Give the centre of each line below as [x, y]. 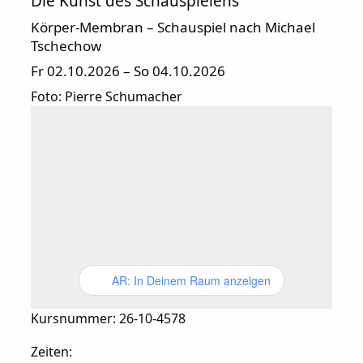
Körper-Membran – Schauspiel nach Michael [173, 27]
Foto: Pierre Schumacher [106, 96]
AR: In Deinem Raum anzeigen [191, 280]
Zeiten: [51, 351]
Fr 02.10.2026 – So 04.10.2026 [128, 70]
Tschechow [66, 45]
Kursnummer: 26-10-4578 [108, 318]
